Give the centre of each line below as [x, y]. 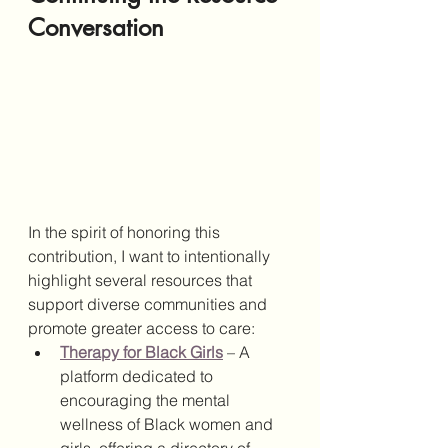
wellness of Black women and [168, 424]
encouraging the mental [147, 400]
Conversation [96, 28]
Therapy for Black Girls [141, 352]
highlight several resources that [142, 280]
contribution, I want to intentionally [151, 256]
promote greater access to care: [141, 328]
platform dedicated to [138, 376]
